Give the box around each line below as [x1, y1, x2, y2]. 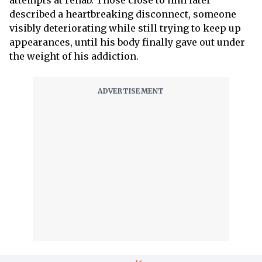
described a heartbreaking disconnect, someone [9, 8, 236, 20]
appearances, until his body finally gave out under [9, 36, 245, 49]
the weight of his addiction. [9, 50, 139, 63]
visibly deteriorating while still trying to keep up [9, 22, 241, 35]
